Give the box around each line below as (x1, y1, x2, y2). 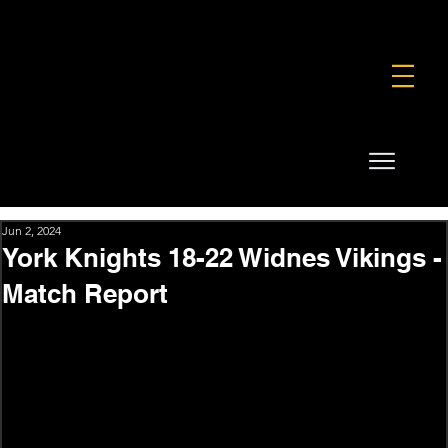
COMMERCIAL (218, 9, 325, 29)
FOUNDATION (115, 9, 219, 29)
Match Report (2, 277, 168, 309)
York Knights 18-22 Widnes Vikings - (2, 241, 442, 273)
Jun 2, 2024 (2, 222, 61, 238)
